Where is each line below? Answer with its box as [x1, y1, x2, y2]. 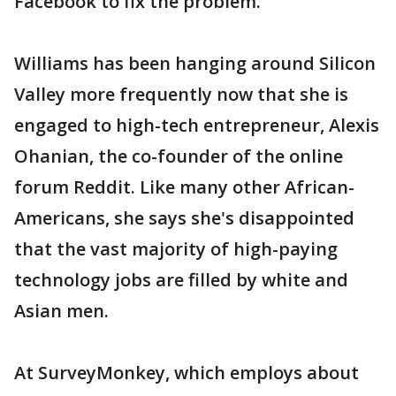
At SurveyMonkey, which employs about [14, 361, 359, 385]
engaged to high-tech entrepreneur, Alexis [14, 113, 379, 137]
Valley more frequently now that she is [14, 82, 348, 106]
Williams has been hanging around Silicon [14, 51, 376, 75]
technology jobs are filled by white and [14, 268, 348, 292]
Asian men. [14, 299, 109, 323]
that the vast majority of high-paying [14, 237, 338, 261]
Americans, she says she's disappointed [14, 206, 354, 230]
